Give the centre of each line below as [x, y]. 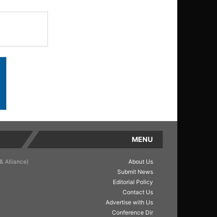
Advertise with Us [129, 202]
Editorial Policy [133, 182]
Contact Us [138, 192]
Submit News [135, 172]
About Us [141, 162]
